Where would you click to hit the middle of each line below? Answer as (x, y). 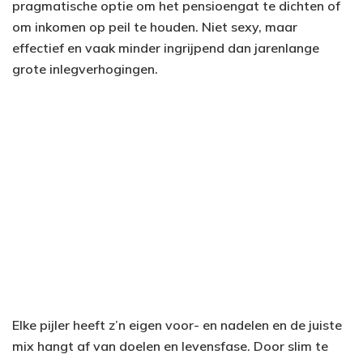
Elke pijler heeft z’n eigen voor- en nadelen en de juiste (177, 325)
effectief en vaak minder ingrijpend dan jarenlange (166, 48)
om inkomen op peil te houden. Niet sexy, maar (155, 27)
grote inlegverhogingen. (85, 69)
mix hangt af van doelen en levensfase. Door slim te (170, 346)
